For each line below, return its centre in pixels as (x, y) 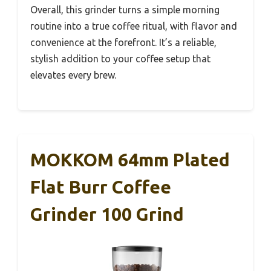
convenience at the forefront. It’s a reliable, (123, 42)
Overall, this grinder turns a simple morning (125, 10)
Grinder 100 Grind (107, 214)
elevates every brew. (73, 75)
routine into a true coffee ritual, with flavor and (134, 26)
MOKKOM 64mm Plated (130, 160)
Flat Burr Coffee (101, 187)
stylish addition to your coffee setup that (120, 59)
